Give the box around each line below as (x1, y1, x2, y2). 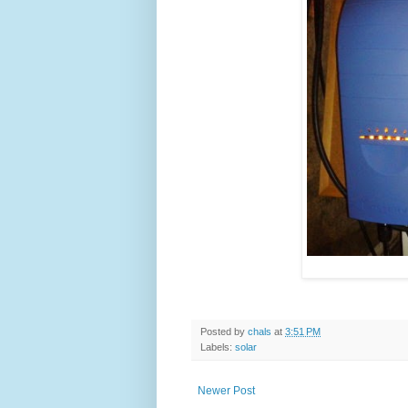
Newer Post (198, 383, 255, 397)
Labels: (200, 341, 235, 352)
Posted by (200, 325, 248, 337)
